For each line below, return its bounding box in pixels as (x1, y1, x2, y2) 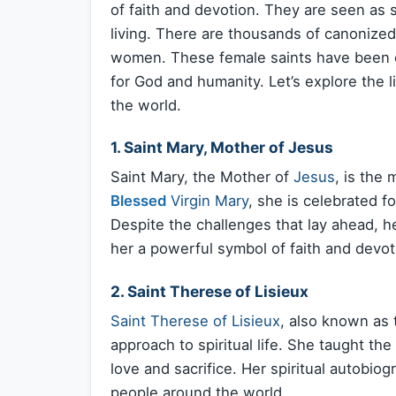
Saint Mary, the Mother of (110, 168, 293, 187)
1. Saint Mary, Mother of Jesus (110, 137, 333, 156)
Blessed (110, 192, 166, 210)
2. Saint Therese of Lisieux (110, 281, 308, 301)
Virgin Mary (171, 192, 248, 210)
